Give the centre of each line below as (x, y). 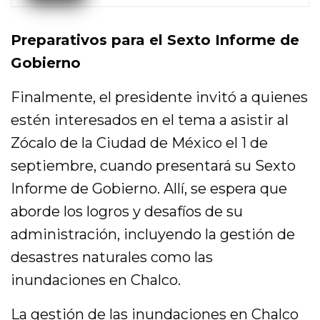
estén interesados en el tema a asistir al (150, 120)
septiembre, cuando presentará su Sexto (154, 166)
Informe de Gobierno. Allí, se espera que (149, 189)
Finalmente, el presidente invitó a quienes (160, 97)
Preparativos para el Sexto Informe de (155, 40)
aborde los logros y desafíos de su (127, 212)
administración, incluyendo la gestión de (153, 235)
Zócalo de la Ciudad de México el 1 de (140, 143)
